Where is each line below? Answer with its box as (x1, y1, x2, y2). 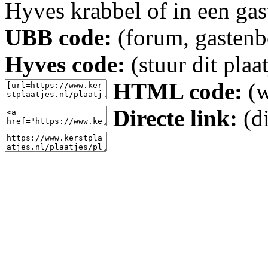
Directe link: (113, 105, 237, 131)
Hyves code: (5, 51, 125, 77)
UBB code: (5, 25, 112, 50)
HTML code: (113, 78, 242, 104)
